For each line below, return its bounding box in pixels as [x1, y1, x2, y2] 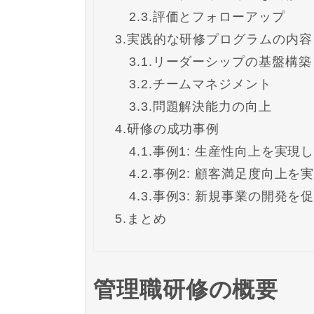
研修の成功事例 [126, 121, 220, 136]
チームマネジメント [152, 76, 272, 91]
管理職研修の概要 [93, 277, 279, 303]
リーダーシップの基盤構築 [152, 54, 312, 69]
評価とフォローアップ [152, 9, 285, 24]
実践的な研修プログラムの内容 [126, 32, 313, 46]
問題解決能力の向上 [152, 99, 272, 114]
